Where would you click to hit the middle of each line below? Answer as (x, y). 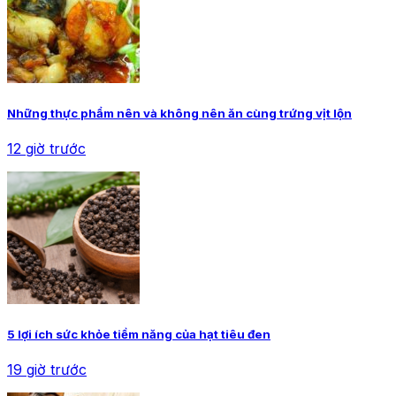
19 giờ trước (47, 370)
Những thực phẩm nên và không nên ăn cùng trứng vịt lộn (179, 113)
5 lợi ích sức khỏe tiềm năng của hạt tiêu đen (139, 335)
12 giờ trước (46, 148)
